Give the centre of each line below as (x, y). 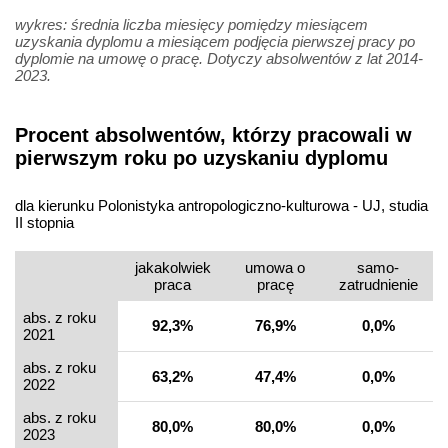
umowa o (275, 267)
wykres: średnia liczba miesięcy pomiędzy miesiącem (191, 25)
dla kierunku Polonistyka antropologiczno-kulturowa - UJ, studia (221, 205)
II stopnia (44, 222)
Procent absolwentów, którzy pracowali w (213, 135)
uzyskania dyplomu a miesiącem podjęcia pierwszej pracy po (215, 42)
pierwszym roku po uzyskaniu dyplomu (201, 158)
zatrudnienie (378, 284)
